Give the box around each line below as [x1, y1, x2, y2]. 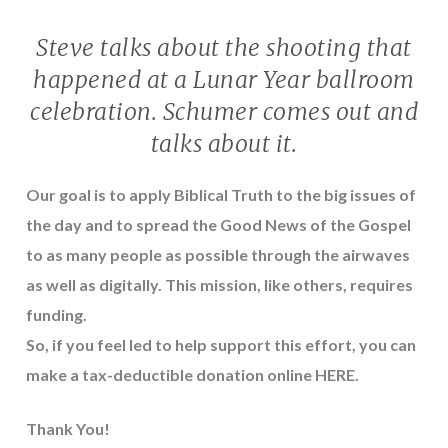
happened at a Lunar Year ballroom [33, 64, 415, 94]
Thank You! [25, 418, 113, 438]
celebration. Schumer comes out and [30, 96, 418, 126]
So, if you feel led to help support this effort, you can [25, 334, 416, 354]
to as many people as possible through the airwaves [25, 244, 410, 264]
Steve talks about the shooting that [36, 32, 412, 62]
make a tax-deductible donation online [25, 364, 315, 384]
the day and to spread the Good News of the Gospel [25, 214, 411, 234]
